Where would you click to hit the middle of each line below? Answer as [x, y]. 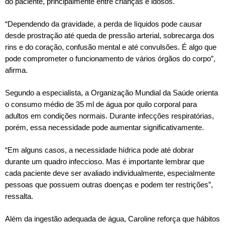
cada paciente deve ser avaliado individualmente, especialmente [110, 173]
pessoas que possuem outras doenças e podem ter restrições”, [109, 185]
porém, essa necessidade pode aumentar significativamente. [104, 127]
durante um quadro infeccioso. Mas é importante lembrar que [105, 161]
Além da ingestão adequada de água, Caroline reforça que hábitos [113, 219]
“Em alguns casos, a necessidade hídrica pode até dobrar [99, 150]
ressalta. [19, 196]
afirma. [16, 70]
